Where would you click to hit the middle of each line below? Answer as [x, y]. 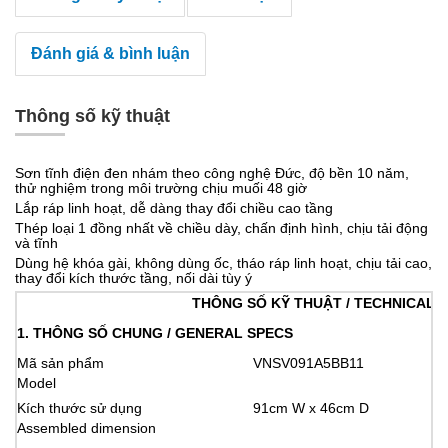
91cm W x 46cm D [311, 408]
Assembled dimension [86, 428]
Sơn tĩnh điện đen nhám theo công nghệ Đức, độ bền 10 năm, [212, 173]
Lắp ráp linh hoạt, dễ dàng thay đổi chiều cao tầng [174, 208]
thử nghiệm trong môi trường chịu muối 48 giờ [161, 188]
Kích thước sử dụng [79, 408]
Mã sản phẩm [60, 363]
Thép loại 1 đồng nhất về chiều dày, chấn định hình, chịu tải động [221, 228]
